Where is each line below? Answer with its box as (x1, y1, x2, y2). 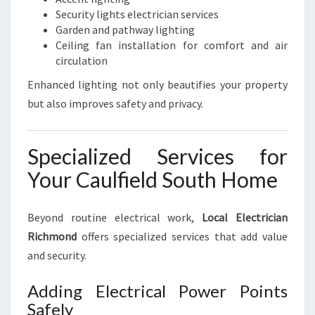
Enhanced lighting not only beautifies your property (27, 77, 288, 91)
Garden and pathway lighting (56, 22, 195, 37)
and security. (27, 248, 86, 262)
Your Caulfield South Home (27, 167, 278, 192)
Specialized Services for (27, 143, 288, 169)
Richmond (27, 229, 77, 243)
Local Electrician (202, 210, 288, 224)
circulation (56, 53, 108, 67)
